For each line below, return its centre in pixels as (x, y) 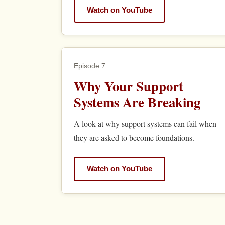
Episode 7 (90, 66)
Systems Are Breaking (137, 102)
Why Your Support (129, 86)
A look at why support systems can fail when (145, 123)
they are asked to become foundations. (134, 137)
